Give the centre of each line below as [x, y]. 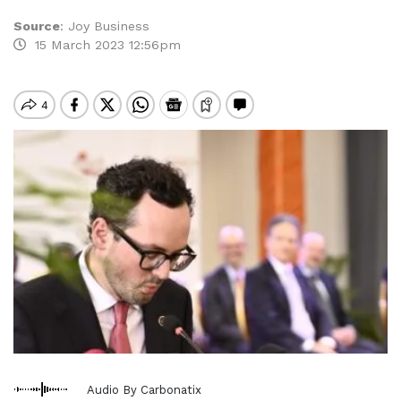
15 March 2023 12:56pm [103, 45]
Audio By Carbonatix [144, 389]
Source [37, 26]
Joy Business [109, 26]
